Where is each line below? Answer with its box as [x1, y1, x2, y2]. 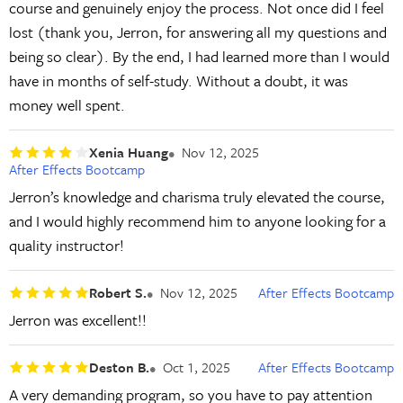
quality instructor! [8, 234, 124, 257]
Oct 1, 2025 [162, 356, 230, 377]
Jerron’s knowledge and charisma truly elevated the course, [8, 185, 385, 209]
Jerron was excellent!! [8, 309, 147, 332]
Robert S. [88, 282, 147, 302]
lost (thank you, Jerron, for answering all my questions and [8, 21, 387, 44]
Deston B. [88, 356, 149, 377]
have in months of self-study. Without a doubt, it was [8, 69, 348, 93]
